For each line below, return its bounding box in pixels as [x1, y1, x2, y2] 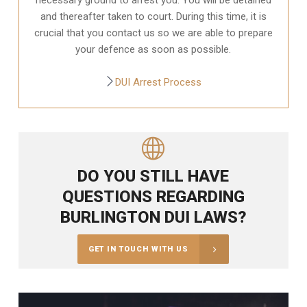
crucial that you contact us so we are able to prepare [34, 26, 273, 39]
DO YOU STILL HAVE [77, 166, 230, 186]
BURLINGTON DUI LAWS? [60, 207, 247, 227]
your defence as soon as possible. [75, 42, 232, 56]
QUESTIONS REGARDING [62, 186, 245, 206]
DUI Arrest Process [115, 75, 202, 88]
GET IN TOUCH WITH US [88, 244, 189, 254]
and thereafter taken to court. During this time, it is [40, 10, 267, 23]
